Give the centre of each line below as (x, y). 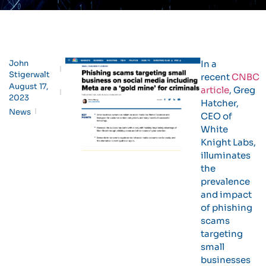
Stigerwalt (29, 75)
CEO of (217, 116)
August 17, (28, 86)
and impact (227, 194)
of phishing (227, 208)
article (215, 90)
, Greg (243, 90)
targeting (222, 234)
